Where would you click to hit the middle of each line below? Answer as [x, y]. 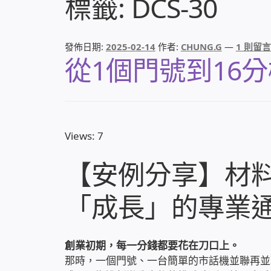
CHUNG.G [201, 46]
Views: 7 [84, 136]
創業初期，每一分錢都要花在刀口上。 [152, 246]
